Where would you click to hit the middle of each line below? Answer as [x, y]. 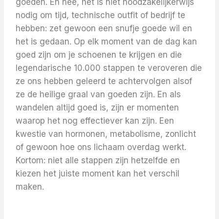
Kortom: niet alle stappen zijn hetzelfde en [98, 161]
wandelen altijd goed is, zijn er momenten [97, 108]
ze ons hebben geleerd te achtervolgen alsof [104, 81]
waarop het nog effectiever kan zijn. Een [95, 121]
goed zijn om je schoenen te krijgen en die [99, 55]
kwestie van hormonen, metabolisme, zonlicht [106, 134]
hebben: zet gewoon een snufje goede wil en [104, 29]
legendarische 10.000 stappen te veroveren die [109, 68]
